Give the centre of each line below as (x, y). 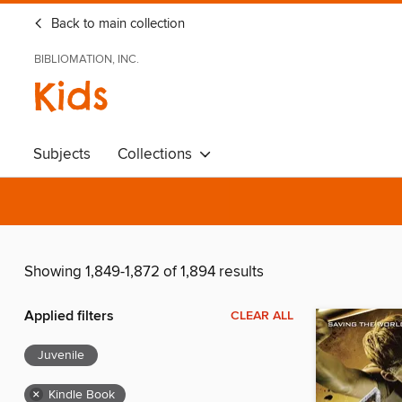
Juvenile (61, 356)
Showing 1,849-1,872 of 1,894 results (144, 272)
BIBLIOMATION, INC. (87, 59)
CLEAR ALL (262, 316)
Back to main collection (116, 24)
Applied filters (69, 317)
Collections (158, 154)
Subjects (62, 154)
